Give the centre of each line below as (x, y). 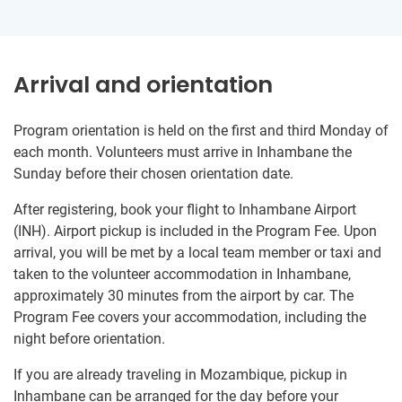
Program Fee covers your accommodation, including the (190, 318)
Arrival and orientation (143, 85)
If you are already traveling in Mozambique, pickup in (180, 375)
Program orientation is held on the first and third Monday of (201, 131)
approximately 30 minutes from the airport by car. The (184, 296)
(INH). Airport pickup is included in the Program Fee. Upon (195, 232)
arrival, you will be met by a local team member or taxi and (197, 253)
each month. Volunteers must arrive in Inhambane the (183, 153)
